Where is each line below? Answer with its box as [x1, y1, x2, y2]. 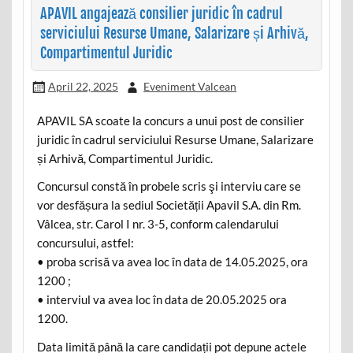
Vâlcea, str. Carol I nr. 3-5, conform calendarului [36, 217, 279, 232]
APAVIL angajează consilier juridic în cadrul [39, 4, 283, 23]
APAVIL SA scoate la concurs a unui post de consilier [36, 113, 304, 128]
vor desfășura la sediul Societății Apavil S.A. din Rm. [36, 198, 301, 213]
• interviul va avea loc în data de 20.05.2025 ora [36, 292, 287, 307]
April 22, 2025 [47, 79, 118, 93]
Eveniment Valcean [143, 79, 237, 93]
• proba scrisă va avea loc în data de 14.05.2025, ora [36, 255, 308, 269]
